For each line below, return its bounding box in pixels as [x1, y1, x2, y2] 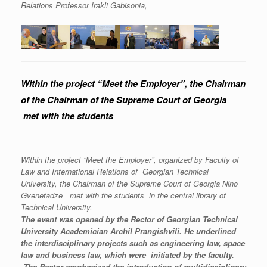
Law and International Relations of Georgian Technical [21, 166, 209, 178]
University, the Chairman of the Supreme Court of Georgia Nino [21, 178, 238, 190]
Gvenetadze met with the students [21, 190, 144, 201]
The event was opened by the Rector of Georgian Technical [21, 213, 238, 225]
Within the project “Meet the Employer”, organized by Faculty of [21, 154, 239, 166]
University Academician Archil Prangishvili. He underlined [21, 225, 236, 237]
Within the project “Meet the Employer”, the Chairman [21, 77, 246, 91]
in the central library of [149, 190, 226, 201]
